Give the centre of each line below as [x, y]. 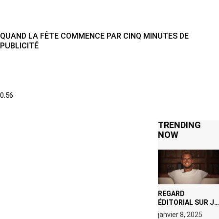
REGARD [171, 193]
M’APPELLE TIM [183, 211]
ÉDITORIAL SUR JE [188, 202]
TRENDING [179, 125]
